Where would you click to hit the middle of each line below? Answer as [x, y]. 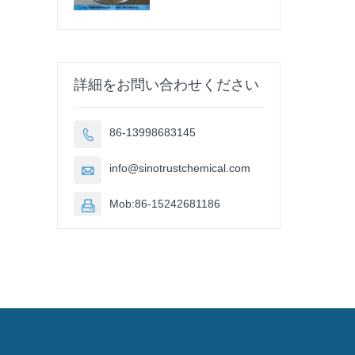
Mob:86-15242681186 [165, 204]
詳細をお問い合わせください [166, 85]
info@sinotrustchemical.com [180, 168]
